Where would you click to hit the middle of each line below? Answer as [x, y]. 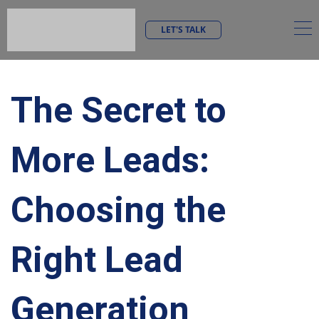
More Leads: [110, 160]
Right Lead [97, 260]
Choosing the [118, 210]
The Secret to [119, 110]
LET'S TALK [183, 29]
